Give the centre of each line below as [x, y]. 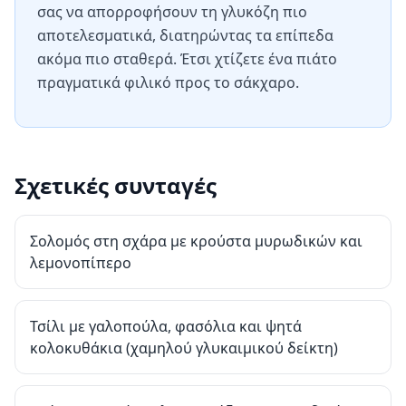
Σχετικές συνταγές [116, 185]
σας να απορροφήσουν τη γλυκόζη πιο [172, 12]
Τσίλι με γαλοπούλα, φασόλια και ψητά [166, 326]
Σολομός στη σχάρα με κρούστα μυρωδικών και [196, 241]
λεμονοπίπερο [81, 263]
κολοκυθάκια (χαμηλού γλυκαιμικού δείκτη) [184, 348]
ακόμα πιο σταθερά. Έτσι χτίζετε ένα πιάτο [187, 59]
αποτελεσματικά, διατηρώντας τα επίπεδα [185, 35]
